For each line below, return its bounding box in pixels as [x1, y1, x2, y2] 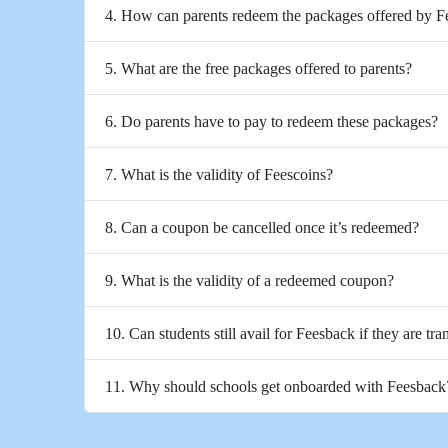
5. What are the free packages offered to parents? [105, 59, 412, 77]
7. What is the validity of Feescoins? [105, 165, 333, 183]
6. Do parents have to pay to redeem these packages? [105, 112, 438, 130]
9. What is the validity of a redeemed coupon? [105, 271, 394, 289]
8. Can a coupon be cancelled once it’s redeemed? [105, 218, 419, 236]
